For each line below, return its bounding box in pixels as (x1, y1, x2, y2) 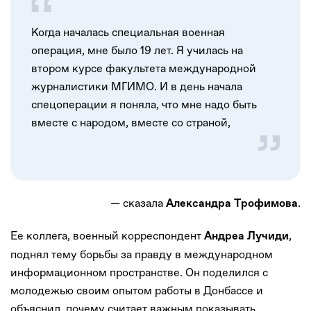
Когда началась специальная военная (31, 25, 225, 39)
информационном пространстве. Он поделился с (10, 265, 268, 279)
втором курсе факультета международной (31, 61, 256, 75)
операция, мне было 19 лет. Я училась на (31, 43, 243, 57)
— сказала (110, 196, 166, 210)
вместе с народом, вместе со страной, (31, 115, 230, 129)
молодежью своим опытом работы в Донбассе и (10, 283, 263, 297)
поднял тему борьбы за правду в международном (10, 247, 273, 261)
